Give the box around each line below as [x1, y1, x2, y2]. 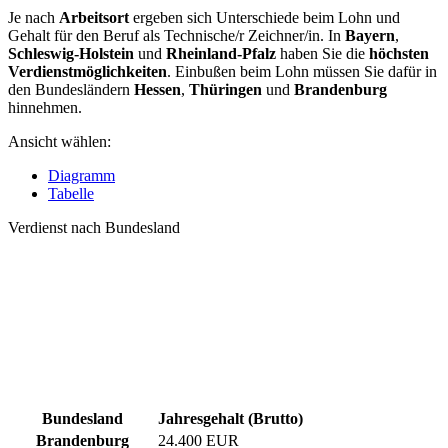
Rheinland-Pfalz [166, 45, 276, 63]
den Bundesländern [8, 81, 134, 99]
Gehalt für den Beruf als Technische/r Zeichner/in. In [8, 27, 345, 45]
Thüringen [189, 81, 262, 99]
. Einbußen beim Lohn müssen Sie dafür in [167, 63, 437, 81]
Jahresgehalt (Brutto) [158, 410, 303, 428]
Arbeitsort [59, 9, 129, 27]
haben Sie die [276, 45, 369, 63]
